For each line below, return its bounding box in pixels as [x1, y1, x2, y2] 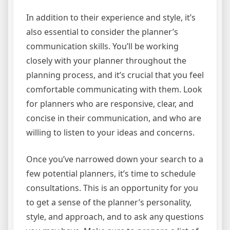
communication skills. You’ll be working [26, 41, 179, 52]
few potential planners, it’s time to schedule [26, 168, 196, 179]
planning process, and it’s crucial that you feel [26, 69, 204, 81]
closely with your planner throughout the [26, 55, 186, 66]
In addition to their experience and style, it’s [26, 12, 196, 23]
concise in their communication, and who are [26, 112, 201, 124]
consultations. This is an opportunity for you [26, 182, 198, 194]
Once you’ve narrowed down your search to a [26, 154, 203, 165]
